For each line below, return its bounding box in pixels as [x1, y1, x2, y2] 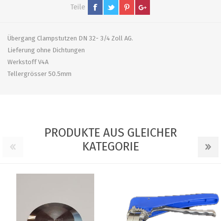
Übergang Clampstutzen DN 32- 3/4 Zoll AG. [7, 34, 133, 42]
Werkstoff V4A [7, 58, 48, 66]
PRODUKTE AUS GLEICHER [44, 125, 177, 140]
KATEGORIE [82, 139, 139, 153]
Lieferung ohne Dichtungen [7, 46, 85, 54]
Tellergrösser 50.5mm [7, 70, 72, 77]
